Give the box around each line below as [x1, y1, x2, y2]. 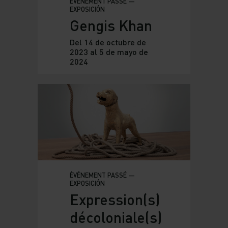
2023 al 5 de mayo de [69, 47, 148, 57]
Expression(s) [69, 190, 160, 209]
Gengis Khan [69, 16, 152, 35]
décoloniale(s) [69, 208, 162, 226]
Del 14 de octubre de [69, 37, 146, 47]
